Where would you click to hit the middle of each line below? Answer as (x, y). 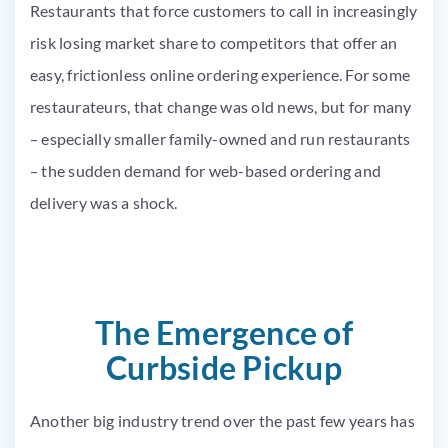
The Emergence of (224, 332)
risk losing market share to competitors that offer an (214, 42)
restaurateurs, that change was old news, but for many (221, 106)
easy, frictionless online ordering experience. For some (220, 74)
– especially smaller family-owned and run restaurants (220, 138)
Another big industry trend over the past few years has (222, 420)
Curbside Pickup (224, 367)
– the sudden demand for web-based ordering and (206, 170)
